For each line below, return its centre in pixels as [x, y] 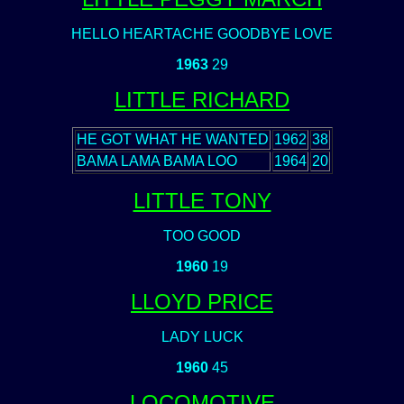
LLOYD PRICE [202, 302]
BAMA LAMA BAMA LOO [156, 161]
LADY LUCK [202, 337]
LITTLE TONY [202, 201]
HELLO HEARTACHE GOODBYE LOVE [202, 34]
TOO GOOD [202, 236]
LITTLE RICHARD [202, 100]
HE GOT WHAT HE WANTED [172, 139]
